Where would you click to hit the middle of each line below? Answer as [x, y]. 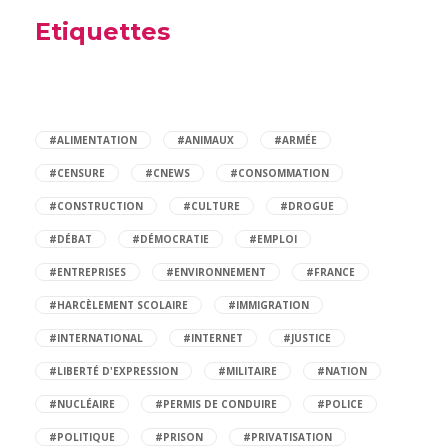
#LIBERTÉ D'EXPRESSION [113, 371]
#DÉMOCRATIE [170, 239]
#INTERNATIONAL [96, 338]
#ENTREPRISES [87, 272]
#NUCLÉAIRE [82, 404]
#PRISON [179, 437]
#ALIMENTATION [93, 140]
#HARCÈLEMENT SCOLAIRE [118, 305]
